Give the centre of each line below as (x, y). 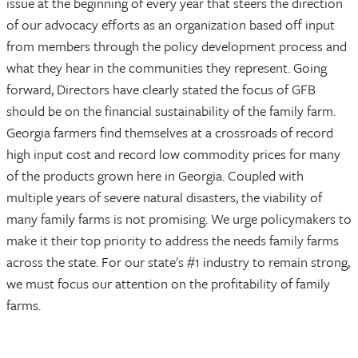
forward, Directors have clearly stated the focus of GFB (161, 89)
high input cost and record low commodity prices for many (173, 153)
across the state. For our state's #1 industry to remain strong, (178, 261)
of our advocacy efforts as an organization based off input (171, 24)
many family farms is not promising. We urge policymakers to (179, 218)
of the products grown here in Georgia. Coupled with (155, 175)
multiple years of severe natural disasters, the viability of (164, 197)
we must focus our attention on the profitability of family (168, 283)
